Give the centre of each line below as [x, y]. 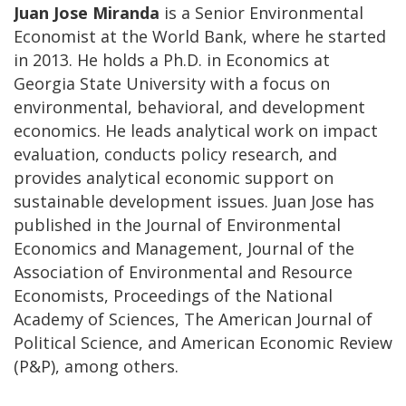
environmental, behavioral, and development [189, 106]
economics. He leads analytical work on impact [196, 130]
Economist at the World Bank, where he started [200, 36]
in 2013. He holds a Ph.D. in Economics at [172, 59]
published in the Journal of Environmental [177, 224]
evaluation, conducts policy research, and [175, 154]
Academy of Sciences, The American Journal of [193, 319]
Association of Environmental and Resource [183, 271]
